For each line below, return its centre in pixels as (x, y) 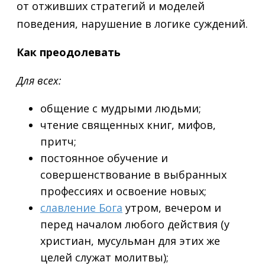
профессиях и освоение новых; (123, 191)
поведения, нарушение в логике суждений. (132, 24)
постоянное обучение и (104, 158)
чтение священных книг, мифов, (128, 125)
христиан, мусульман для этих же (130, 241)
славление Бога (81, 208)
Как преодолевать (69, 52)
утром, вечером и (172, 208)
